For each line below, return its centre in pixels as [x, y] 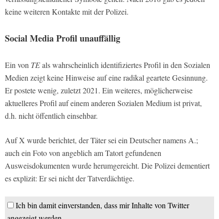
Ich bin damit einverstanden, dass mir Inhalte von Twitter [102, 205]
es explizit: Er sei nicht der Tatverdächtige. [70, 178]
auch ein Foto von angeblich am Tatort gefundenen [83, 153]
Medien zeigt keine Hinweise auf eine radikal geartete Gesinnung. [106, 78]
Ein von [18, 65]
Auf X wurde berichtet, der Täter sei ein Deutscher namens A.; [101, 140]
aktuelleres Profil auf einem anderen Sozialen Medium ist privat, [103, 103]
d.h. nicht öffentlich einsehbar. [51, 116]
